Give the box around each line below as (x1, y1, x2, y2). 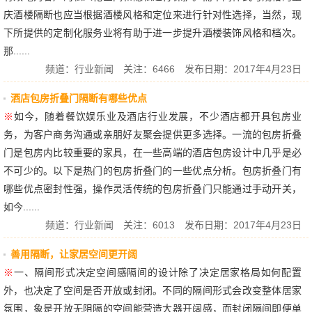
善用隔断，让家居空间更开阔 (10, 248, 137, 260)
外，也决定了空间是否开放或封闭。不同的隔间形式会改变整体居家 (3, 284, 302, 296)
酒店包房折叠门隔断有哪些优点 (10, 92, 147, 104)
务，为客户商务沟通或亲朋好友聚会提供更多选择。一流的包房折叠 (3, 128, 302, 140)
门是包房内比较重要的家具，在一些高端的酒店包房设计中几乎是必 (3, 146, 302, 158)
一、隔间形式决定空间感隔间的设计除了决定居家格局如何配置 (13, 266, 302, 278)
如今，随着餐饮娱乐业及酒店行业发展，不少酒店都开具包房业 (13, 110, 302, 122)
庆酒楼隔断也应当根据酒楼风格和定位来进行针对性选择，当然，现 (3, 8, 302, 20)
